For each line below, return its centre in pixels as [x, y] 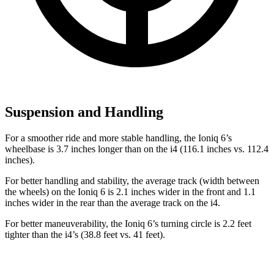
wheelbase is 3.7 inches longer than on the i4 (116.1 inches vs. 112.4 [137, 149]
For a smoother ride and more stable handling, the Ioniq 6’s [118, 138]
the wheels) [28, 191]
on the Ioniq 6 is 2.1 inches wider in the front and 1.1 [154, 191]
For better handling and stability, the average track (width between [132, 180]
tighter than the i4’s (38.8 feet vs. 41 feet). [85, 234]
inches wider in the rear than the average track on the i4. [113, 202]
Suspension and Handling [84, 112]
